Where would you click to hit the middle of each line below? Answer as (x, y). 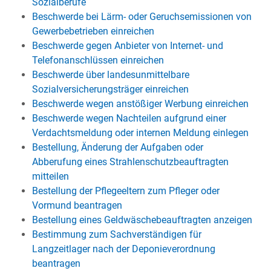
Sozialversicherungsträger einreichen (110, 89)
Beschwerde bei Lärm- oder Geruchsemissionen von (142, 17)
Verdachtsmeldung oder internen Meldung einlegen (140, 133)
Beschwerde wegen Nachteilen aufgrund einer (129, 118)
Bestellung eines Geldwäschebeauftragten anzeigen (142, 220)
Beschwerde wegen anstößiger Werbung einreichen (140, 104)
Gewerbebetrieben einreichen (93, 31)
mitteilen (50, 176)
